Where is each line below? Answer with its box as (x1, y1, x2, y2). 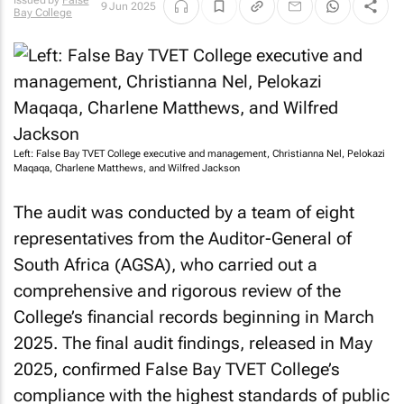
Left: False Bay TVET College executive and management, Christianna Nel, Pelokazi (14, 148, 385, 160)
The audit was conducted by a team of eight (14, 201, 354, 223)
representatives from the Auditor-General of (14, 227, 352, 249)
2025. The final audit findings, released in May (14, 332, 372, 353)
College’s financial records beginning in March (14, 306, 374, 327)
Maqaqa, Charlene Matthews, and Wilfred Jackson (14, 162, 240, 174)
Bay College (14, 6, 72, 19)
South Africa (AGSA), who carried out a (14, 253, 317, 275)
